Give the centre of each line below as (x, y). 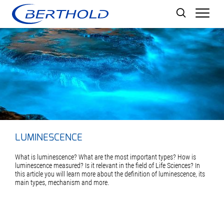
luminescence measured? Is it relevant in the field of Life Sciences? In (107, 165)
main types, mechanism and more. (62, 182)
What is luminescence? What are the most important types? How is (105, 157)
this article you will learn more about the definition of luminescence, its (110, 174)
